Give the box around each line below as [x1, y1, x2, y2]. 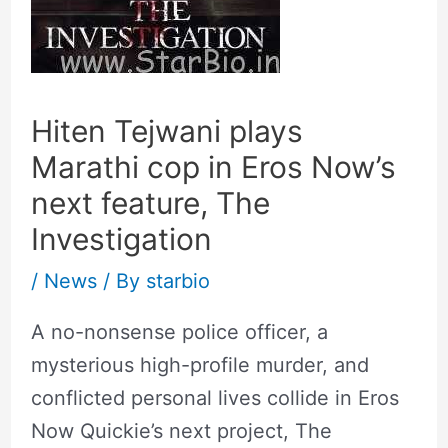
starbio [145, 269, 210, 293]
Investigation [30, 221, 212, 257]
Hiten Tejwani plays [30, 113, 303, 149]
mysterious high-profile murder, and [30, 353, 369, 377]
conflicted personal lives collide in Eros [30, 386, 399, 410]
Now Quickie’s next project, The [30, 419, 332, 443]
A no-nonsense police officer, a [30, 320, 328, 344]
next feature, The [30, 185, 270, 221]
